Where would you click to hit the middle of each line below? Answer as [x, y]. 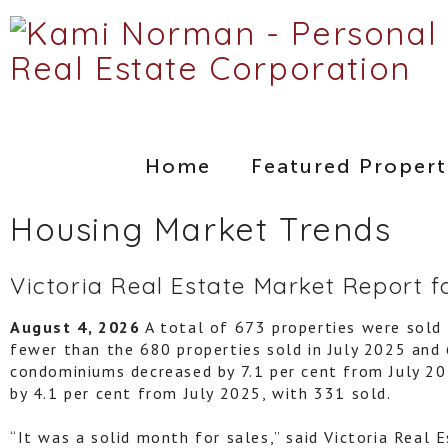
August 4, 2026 [75, 326]
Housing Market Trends [201, 229]
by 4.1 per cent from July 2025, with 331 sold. [201, 392]
